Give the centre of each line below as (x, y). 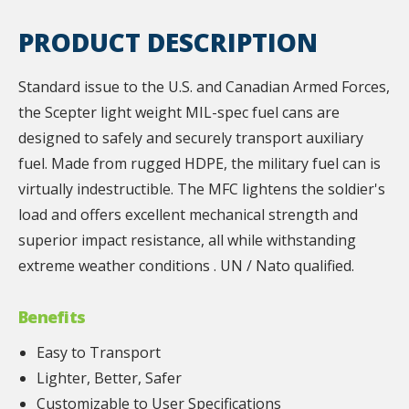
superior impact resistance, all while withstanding (187, 240)
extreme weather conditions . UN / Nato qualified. (186, 266)
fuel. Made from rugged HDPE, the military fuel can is (199, 163)
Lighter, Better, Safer (109, 378)
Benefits (52, 317)
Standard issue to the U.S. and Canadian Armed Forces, (204, 87)
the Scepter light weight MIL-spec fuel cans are (179, 112)
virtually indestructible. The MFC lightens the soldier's (202, 189)
